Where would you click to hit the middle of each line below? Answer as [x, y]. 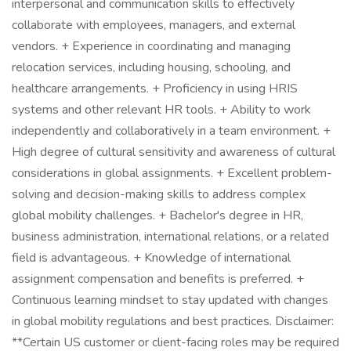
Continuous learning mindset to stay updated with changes [170, 300]
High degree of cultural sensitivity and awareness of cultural [174, 152]
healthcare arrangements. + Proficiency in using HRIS [155, 89]
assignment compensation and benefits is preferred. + [158, 279]
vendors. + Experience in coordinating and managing [151, 46]
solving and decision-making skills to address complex [159, 194]
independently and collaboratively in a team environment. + [171, 131]
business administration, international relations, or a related [170, 237]
